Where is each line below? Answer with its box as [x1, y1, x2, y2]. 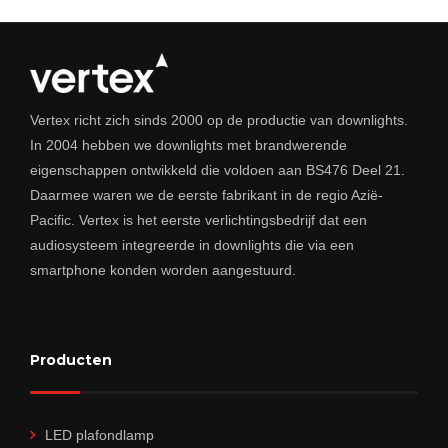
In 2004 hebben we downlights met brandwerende [30, 137, 347, 154]
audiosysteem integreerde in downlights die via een [30, 237, 354, 254]
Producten [30, 351, 112, 370]
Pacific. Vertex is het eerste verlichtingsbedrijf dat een [30, 212, 367, 229]
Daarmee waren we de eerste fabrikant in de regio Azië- [30, 187, 383, 204]
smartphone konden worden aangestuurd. [30, 262, 296, 279]
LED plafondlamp [45, 427, 154, 444]
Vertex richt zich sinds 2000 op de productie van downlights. [30, 112, 408, 129]
